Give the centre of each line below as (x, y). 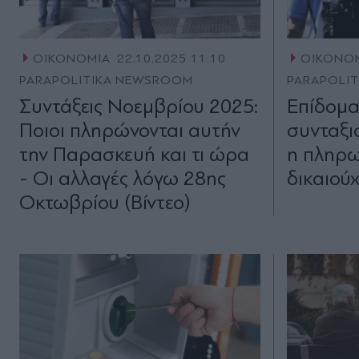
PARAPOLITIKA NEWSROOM (107, 81)
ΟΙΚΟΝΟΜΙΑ (71, 59)
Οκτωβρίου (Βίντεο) (105, 203)
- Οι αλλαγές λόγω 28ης (123, 179)
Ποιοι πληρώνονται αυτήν (130, 131)
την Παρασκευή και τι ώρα (134, 155)
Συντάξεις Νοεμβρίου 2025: (139, 107)
